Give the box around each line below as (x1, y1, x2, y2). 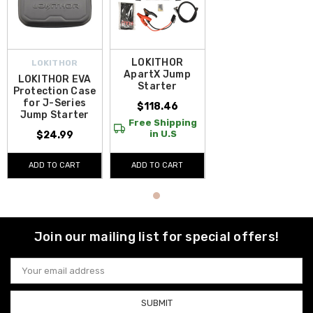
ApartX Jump (124, 68, 191, 80)
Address (10, 269, 47, 280)
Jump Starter (20, 108, 89, 121)
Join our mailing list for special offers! (34, 228, 279, 245)
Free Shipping (129, 117, 197, 128)
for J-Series (23, 96, 86, 109)
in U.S (149, 128, 177, 139)
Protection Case (13, 85, 96, 97)
